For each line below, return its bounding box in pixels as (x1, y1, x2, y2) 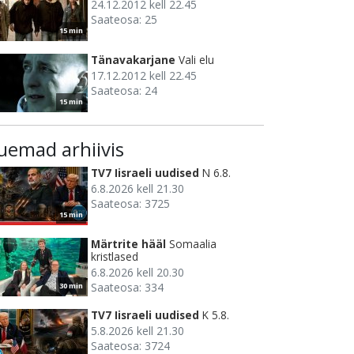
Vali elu (179, 52, 214, 68)
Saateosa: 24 (91, 83, 157, 99)
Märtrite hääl (91, 236, 166, 252)
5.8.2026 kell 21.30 (91, 323, 184, 339)
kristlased (91, 249, 138, 265)
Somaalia (169, 236, 217, 252)
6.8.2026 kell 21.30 (91, 181, 184, 197)
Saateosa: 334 (91, 280, 164, 296)
